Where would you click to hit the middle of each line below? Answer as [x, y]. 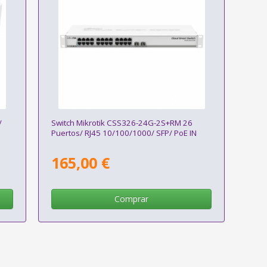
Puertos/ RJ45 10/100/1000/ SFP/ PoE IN [124, 133]
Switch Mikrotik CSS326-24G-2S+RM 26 [122, 122]
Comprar [132, 198]
